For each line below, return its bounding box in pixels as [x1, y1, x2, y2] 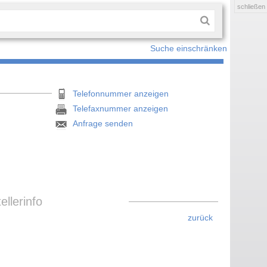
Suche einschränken [150, 44, 227, 53]
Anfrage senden [73, 119, 133, 128]
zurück [188, 213, 213, 223]
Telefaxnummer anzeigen [73, 104, 169, 113]
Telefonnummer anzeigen [73, 89, 169, 98]
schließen [237, 3, 265, 10]
